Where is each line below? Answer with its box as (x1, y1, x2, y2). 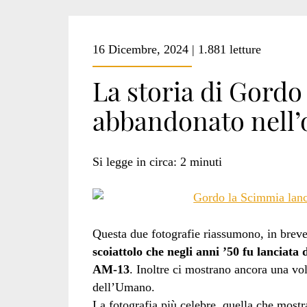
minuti (189, 154, 222, 169)
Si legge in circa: (92, 154, 177, 169)
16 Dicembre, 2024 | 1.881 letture (92, 42, 261, 56)
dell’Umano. (92, 280, 155, 294)
